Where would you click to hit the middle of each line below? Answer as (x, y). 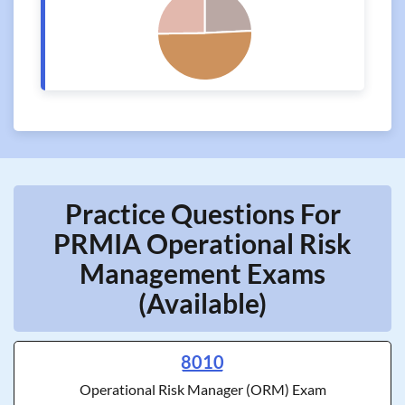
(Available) (202, 303)
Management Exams (202, 273)
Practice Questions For (202, 213)
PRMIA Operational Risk (202, 243)
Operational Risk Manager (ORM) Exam (202, 389)
